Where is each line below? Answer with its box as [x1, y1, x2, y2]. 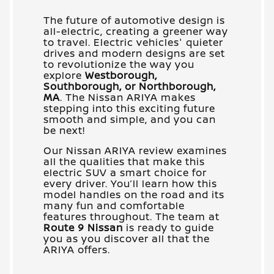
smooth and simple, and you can [43, 112, 216, 126]
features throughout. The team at [43, 209, 220, 223]
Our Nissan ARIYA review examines [43, 143, 227, 157]
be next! [43, 123, 85, 137]
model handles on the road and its [43, 187, 224, 201]
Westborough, [85, 68, 157, 82]
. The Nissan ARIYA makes [60, 90, 196, 104]
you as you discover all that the [43, 231, 210, 245]
